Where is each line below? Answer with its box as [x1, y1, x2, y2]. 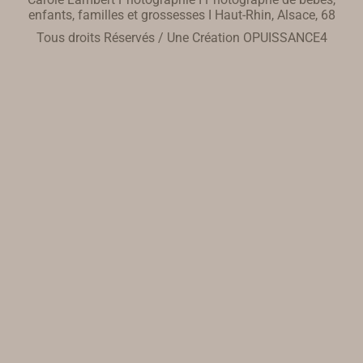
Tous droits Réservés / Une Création [36, 29, 243, 45]
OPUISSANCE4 [242, 29, 327, 45]
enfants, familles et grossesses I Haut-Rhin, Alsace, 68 [28, 6, 335, 23]
